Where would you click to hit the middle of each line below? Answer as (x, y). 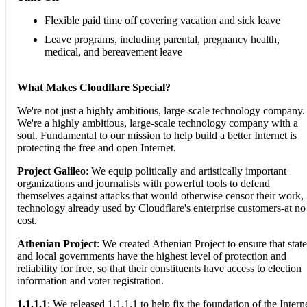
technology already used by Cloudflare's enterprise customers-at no (161, 208)
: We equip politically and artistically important (186, 171)
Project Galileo (51, 171)
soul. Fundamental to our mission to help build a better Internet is (157, 135)
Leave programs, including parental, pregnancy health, (162, 39)
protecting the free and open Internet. (97, 147)
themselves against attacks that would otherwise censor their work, (160, 195)
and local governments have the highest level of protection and (152, 256)
